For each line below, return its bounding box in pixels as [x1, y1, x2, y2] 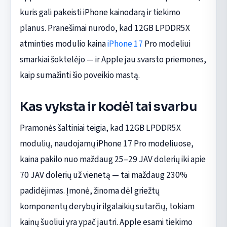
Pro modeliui [142, 37, 191, 50]
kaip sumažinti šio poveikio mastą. [19, 68, 140, 82]
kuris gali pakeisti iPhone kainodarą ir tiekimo [19, 6, 180, 19]
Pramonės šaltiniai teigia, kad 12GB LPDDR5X [19, 121, 181, 134]
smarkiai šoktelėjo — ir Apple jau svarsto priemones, [19, 53, 206, 66]
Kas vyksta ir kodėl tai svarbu [19, 98, 197, 115]
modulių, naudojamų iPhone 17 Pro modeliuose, [19, 137, 194, 150]
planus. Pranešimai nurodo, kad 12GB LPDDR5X [19, 21, 190, 34]
